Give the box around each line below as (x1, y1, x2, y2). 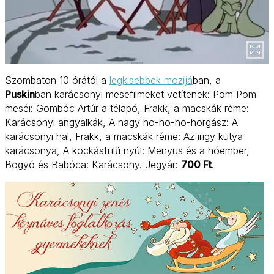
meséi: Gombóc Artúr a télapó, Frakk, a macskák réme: (5, 102, 249, 114)
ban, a (193, 73, 221, 86)
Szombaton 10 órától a (5, 73, 109, 86)
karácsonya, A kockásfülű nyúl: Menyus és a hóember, (5, 144, 250, 157)
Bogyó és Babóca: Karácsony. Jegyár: (5, 158, 181, 171)
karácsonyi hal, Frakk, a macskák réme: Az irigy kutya (5, 130, 243, 143)
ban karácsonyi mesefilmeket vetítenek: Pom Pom (35, 87, 256, 100)
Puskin (5, 87, 35, 100)
